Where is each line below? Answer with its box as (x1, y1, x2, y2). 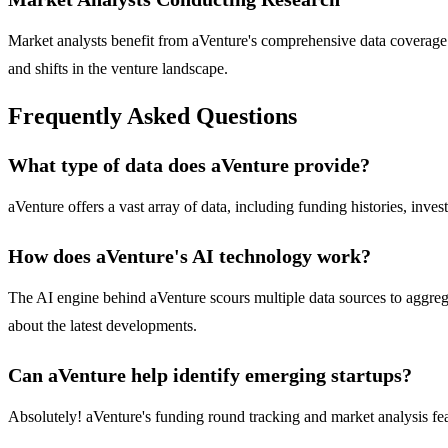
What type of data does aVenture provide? (8, 154, 370, 177)
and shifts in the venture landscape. (8, 60, 228, 78)
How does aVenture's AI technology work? (8, 245, 371, 268)
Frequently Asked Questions (8, 103, 297, 130)
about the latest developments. (8, 317, 197, 335)
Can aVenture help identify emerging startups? (8, 364, 412, 387)
